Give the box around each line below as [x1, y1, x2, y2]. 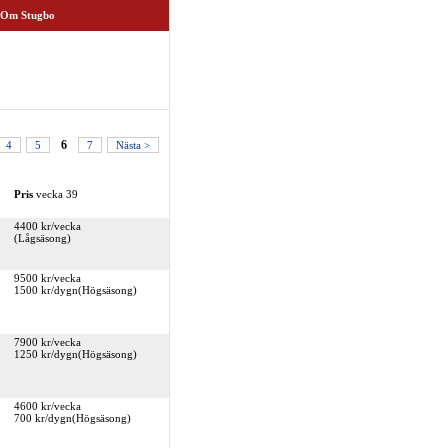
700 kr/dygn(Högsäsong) [13, 412, 131, 424]
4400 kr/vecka [13, 220, 81, 232]
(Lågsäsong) [13, 232, 71, 244]
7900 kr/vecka [13, 336, 81, 348]
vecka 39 [32, 188, 78, 200]
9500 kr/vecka [13, 272, 81, 284]
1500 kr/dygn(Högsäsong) [13, 284, 137, 296]
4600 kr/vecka [13, 400, 81, 412]
